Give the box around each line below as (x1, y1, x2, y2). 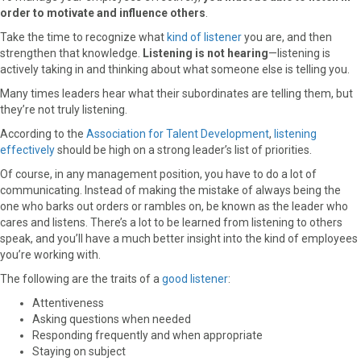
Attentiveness (32, 296, 104, 309)
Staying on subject (32, 344, 126, 358)
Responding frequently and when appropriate (32, 328, 263, 342)
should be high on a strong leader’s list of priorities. (55, 143, 312, 156)
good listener (162, 272, 228, 285)
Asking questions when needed (32, 312, 191, 326)
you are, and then (242, 30, 332, 44)
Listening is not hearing (143, 46, 268, 60)
